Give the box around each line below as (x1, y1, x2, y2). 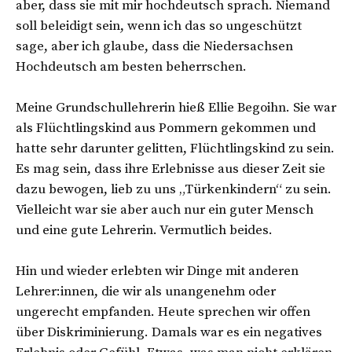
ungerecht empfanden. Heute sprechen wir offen (16, 302, 310, 321)
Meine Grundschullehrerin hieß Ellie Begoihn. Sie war (16, 98, 336, 116)
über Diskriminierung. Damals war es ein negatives (16, 323, 322, 341)
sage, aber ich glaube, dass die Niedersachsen (16, 37, 293, 55)
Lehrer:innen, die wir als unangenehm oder (16, 282, 276, 300)
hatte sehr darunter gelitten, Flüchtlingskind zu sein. (16, 139, 335, 157)
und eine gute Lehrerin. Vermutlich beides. (16, 221, 276, 239)
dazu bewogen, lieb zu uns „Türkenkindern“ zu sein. (16, 180, 332, 198)
